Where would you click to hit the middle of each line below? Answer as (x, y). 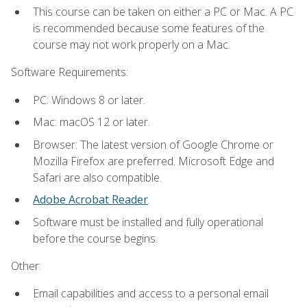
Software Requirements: (70, 72)
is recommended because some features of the (149, 28)
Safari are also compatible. (97, 177)
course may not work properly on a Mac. (132, 44)
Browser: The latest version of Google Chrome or (153, 144)
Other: (26, 266)
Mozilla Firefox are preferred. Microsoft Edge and (153, 161)
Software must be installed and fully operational (148, 222)
